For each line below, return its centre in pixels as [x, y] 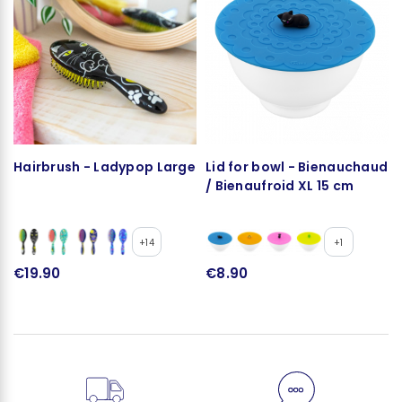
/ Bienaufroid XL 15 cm [280, 185]
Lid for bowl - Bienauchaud [297, 166]
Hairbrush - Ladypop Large [105, 166]
